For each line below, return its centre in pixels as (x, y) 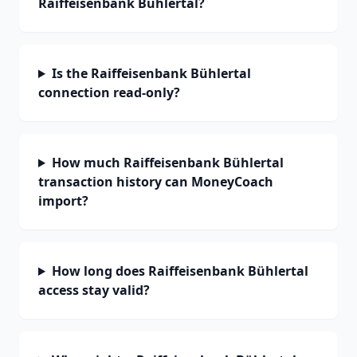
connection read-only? (109, 92)
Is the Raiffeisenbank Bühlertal (151, 73)
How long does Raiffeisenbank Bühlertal (180, 271)
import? (63, 201)
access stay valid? (94, 290)
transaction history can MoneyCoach (156, 182)
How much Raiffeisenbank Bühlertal (167, 163)
